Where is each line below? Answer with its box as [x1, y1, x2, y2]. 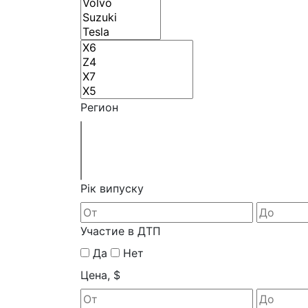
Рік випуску [80, 181, 144, 195]
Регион [80, 100, 118, 114]
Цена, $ [80, 267, 120, 282]
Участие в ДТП [80, 223, 161, 238]
